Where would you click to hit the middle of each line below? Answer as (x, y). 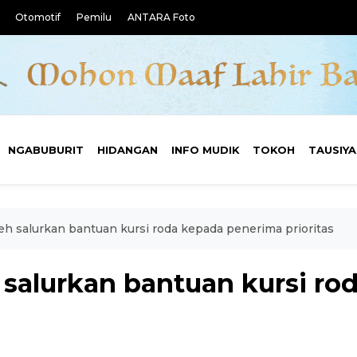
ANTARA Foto (161, 17)
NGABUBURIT (46, 150)
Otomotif (38, 17)
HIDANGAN (127, 150)
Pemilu (94, 17)
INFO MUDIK (205, 150)
